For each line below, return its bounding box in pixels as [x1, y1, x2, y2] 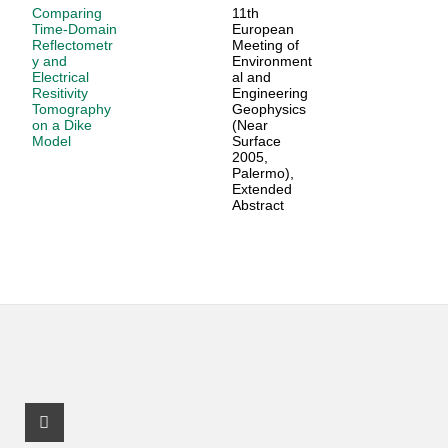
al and [231, 69, 271, 86]
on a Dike [31, 117, 92, 134]
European [231, 21, 294, 38]
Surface [231, 133, 281, 150]
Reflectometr [31, 37, 113, 54]
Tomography [31, 101, 111, 118]
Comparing [31, 5, 102, 22]
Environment [231, 53, 312, 70]
